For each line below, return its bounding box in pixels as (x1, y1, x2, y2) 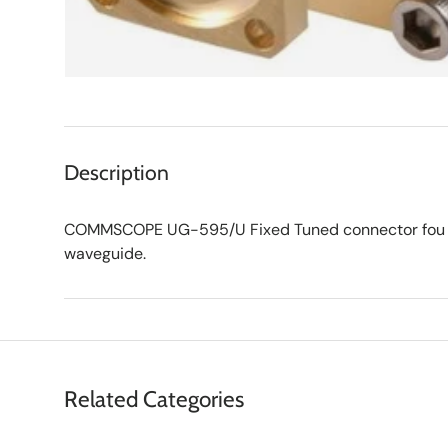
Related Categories (64, 385, 244, 414)
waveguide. (64, 242, 146, 264)
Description (64, 159, 169, 185)
